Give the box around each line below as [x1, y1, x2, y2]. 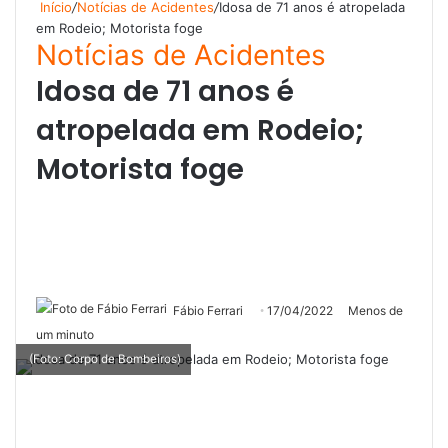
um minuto [36, 327, 94, 343]
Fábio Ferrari [173, 303, 243, 319]
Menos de [345, 303, 403, 319]
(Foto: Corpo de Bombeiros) [26, 352, 181, 367]
